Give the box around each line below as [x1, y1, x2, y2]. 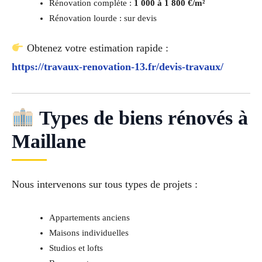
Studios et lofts [49, 243, 103, 253]
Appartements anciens [49, 213, 130, 223]
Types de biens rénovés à [34, 106, 248, 129]
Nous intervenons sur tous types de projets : [12, 178, 198, 190]
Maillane [12, 130, 86, 152]
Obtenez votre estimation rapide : [23, 42, 168, 54]
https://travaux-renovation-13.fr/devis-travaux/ [12, 60, 223, 73]
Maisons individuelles [49, 228, 129, 238]
